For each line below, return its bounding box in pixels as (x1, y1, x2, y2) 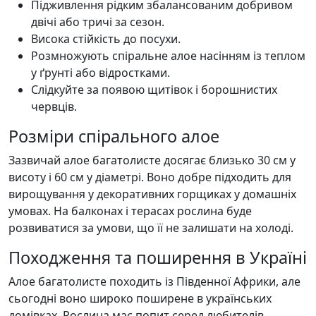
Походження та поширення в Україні (8, 246, 307, 269)
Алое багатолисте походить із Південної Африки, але (8, 274, 300, 290)
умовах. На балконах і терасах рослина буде (8, 203, 252, 219)
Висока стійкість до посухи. (31, 31, 181, 47)
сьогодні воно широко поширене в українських (8, 291, 272, 307)
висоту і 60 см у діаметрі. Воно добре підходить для (8, 169, 291, 186)
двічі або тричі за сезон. (31, 14, 164, 30)
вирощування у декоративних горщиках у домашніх (8, 186, 296, 202)
